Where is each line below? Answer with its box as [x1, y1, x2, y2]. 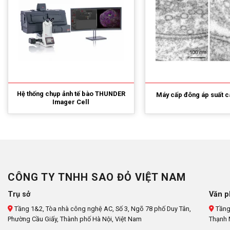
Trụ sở [8, 190, 30, 199]
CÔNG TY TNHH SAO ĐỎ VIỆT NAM [8, 171, 186, 184]
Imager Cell [52, 98, 90, 106]
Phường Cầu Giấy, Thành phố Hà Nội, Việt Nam [8, 215, 142, 223]
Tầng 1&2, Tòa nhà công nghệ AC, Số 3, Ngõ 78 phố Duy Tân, [13, 205, 191, 213]
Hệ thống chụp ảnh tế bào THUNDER [16, 89, 125, 98]
